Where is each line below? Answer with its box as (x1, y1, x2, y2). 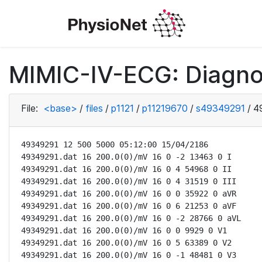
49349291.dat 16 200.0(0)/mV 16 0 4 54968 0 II (21, 164, 232, 174)
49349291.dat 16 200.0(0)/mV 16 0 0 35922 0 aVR (21, 189, 236, 198)
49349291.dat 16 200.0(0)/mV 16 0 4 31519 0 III (21, 177, 236, 186)
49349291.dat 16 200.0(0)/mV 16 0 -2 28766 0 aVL (21, 213, 241, 223)
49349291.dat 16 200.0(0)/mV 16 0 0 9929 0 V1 (21, 226, 227, 235)
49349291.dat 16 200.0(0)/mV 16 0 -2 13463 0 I (21, 152, 232, 161)
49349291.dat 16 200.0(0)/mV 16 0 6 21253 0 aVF (21, 201, 236, 211)
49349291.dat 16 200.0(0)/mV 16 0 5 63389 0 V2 (21, 238, 232, 247)
